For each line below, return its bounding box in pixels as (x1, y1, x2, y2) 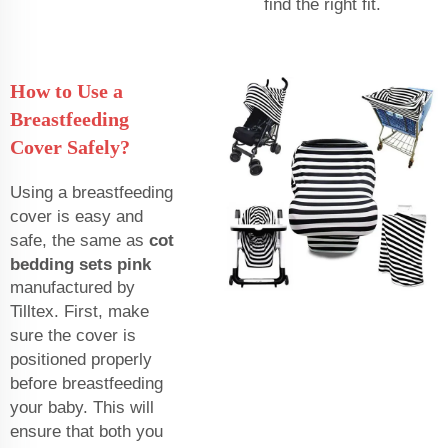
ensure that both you (10, 421, 163, 441)
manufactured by (10, 277, 135, 297)
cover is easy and (10, 206, 143, 226)
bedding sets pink (10, 254, 151, 274)
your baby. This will (10, 397, 154, 417)
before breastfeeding (10, 373, 163, 393)
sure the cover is (10, 325, 136, 345)
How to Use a (10, 79, 123, 102)
